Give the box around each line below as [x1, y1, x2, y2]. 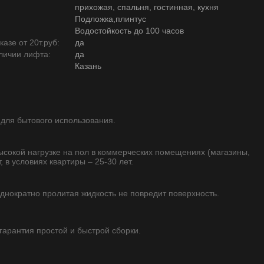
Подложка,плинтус [75, 14, 146, 24]
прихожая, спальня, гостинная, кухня [75, 2, 219, 12]
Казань [75, 61, 101, 71]
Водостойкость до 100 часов [75, 26, 184, 35]
